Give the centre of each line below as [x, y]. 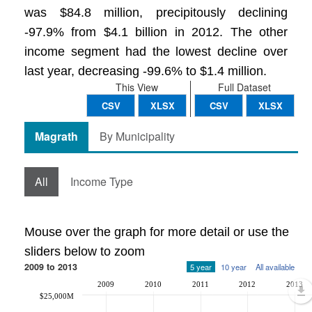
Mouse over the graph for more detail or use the [157, 232]
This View [136, 87]
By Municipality [137, 136]
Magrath [56, 136]
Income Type [102, 181]
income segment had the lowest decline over [156, 52]
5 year [201, 267]
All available [275, 267]
